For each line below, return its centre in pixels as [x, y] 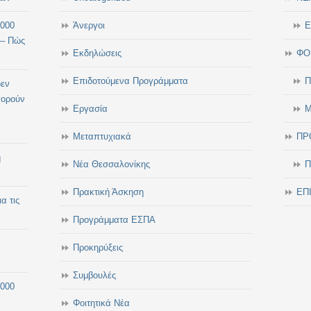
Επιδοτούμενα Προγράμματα [131, 81]
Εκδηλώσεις [97, 53]
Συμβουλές [94, 275]
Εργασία [90, 109]
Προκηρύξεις [98, 247]
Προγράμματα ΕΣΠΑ [114, 220]
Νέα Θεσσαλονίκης [111, 164]
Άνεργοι [89, 25]
